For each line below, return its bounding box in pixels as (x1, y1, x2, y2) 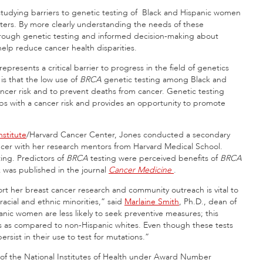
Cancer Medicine (109, 164, 171, 176)
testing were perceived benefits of (88, 152, 220, 164)
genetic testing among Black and (102, 73, 227, 85)
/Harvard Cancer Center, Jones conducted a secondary (26, 129, 230, 140)
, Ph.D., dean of (179, 195, 237, 207)
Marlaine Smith (124, 195, 179, 207)
